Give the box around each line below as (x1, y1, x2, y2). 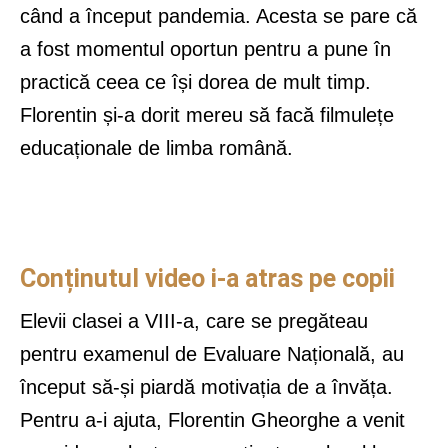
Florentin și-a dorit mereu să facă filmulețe (20, 104, 394, 127)
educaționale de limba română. (20, 137, 293, 160)
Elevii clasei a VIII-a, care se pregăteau (20, 310, 368, 333)
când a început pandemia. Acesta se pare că (20, 5, 417, 28)
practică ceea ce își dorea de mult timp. (20, 71, 371, 94)
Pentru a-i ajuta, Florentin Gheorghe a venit (20, 409, 405, 432)
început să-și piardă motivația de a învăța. (20, 376, 393, 399)
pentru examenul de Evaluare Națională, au (20, 343, 404, 366)
